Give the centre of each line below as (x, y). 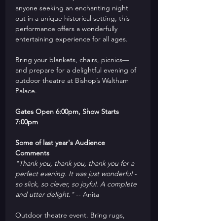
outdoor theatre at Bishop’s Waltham (73, 80)
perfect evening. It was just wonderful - (77, 174)
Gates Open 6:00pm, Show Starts (68, 111)
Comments (32, 153)
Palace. (26, 91)
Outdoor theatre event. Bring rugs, (71, 215)
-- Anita (87, 194)
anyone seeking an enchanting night (73, 8)
